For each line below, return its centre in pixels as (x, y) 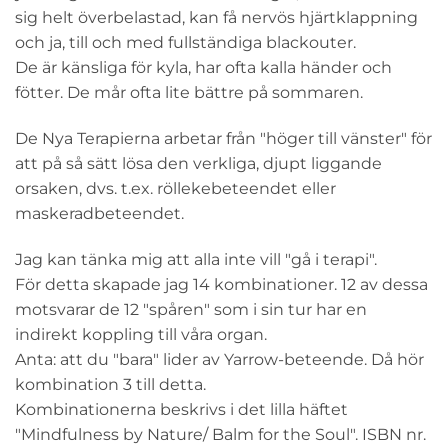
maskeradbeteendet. (99, 214)
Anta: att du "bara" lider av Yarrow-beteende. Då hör (219, 360)
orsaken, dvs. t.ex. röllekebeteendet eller (175, 189)
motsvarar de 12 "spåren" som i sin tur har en (191, 310)
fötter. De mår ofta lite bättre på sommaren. (189, 93)
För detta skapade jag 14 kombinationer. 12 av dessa (221, 285)
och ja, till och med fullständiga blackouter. (185, 43)
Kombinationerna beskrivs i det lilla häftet (181, 410)
